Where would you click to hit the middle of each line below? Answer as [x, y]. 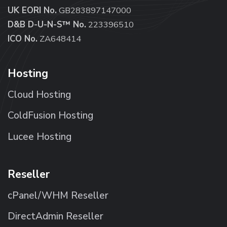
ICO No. [23, 39]
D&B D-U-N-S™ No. [47, 24]
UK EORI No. [32, 10]
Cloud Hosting [39, 94]
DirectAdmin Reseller [55, 217]
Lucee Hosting [40, 137]
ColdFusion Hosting [50, 116]
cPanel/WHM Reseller [58, 195]
